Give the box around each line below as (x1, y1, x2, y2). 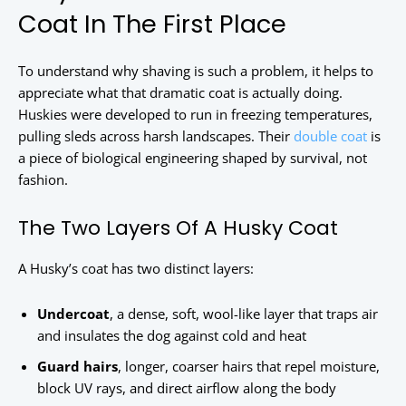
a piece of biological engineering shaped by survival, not (18, 149, 367, 168)
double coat (294, 127, 367, 146)
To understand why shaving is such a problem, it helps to (18, 62, 373, 81)
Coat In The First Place (18, 7, 286, 42)
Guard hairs (37, 357, 118, 376)
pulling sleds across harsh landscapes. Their (18, 127, 294, 146)
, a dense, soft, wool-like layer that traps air (110, 304, 378, 324)
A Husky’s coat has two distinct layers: (18, 259, 254, 278)
